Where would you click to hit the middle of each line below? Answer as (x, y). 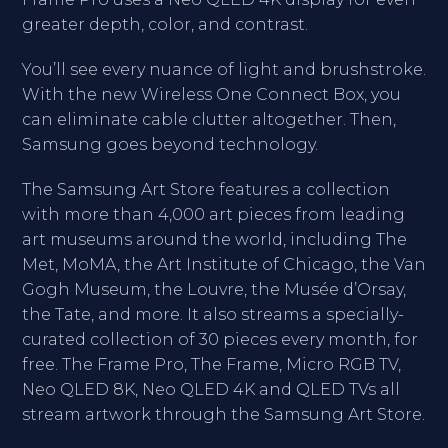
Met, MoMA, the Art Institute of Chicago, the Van (224, 264)
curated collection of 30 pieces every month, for (220, 339)
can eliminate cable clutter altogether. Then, (209, 119)
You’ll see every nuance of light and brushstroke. (224, 69)
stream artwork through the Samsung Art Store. (223, 414)
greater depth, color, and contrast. (165, 24)
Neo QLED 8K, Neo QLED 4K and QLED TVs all (211, 389)
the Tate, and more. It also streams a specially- (213, 314)
